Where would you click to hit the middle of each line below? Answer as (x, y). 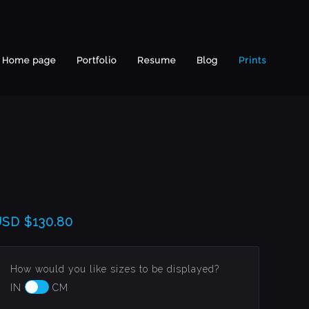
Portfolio (97, 60)
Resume (157, 60)
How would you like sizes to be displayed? (115, 269)
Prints (252, 60)
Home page (29, 60)
